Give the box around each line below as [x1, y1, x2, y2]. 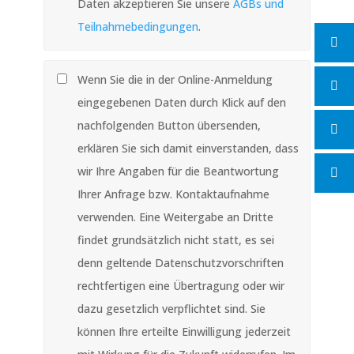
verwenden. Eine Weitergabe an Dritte [77, 209, 273, 224]
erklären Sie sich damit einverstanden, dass [77, 141, 299, 156]
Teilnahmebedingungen [77, 19, 198, 34]
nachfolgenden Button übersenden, [77, 118, 261, 133]
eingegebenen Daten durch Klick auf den [77, 95, 286, 110]
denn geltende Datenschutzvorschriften [77, 255, 284, 270]
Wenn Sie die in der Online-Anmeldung [77, 72, 273, 87]
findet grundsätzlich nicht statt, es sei [77, 232, 274, 247]
